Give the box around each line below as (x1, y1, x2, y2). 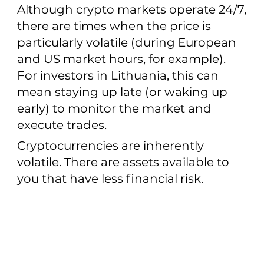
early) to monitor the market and (16, 101, 212, 116)
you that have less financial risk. (16, 171, 203, 186)
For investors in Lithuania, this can (16, 68, 219, 83)
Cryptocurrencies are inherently (16, 138, 204, 153)
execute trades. (16, 118, 107, 133)
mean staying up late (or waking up (16, 85, 227, 100)
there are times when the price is (16, 19, 211, 34)
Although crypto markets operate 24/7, (16, 2, 246, 17)
